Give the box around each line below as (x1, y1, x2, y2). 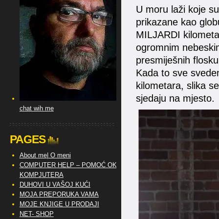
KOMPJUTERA (19, 171, 64, 178)
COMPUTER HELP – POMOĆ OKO (19, 161, 122, 169)
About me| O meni (19, 152, 71, 159)
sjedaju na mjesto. (135, 92, 215, 104)
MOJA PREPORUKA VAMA (19, 191, 99, 198)
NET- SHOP (19, 210, 54, 218)
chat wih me (19, 105, 54, 112)
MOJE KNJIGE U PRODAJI (19, 200, 99, 208)
